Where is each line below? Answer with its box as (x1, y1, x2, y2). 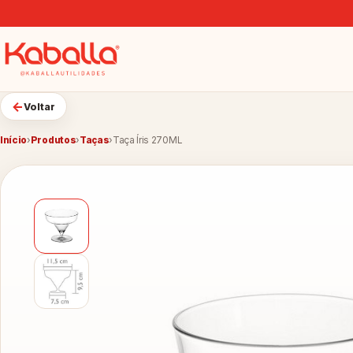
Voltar (24, 100, 55, 113)
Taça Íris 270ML (113, 135, 182, 146)
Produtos (30, 135, 76, 146)
